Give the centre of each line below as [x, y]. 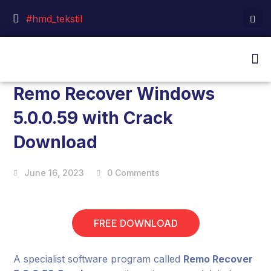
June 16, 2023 [54, 173]
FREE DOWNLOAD [135, 223]
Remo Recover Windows [114, 94]
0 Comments [134, 173]
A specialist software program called [99, 259]
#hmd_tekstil [54, 18]
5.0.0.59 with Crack [93, 118]
